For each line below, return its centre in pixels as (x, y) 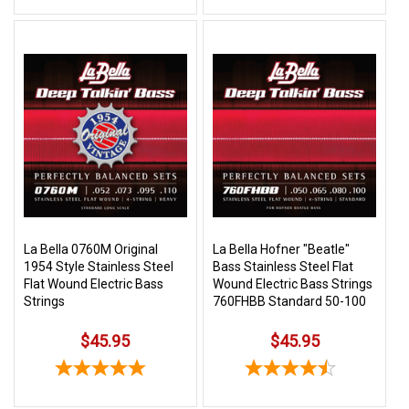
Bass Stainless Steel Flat (283, 266)
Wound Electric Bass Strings (293, 283)
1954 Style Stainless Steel (99, 266)
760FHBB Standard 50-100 (290, 301)
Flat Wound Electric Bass (94, 283)
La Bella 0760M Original (91, 249)
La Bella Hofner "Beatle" (282, 249)
